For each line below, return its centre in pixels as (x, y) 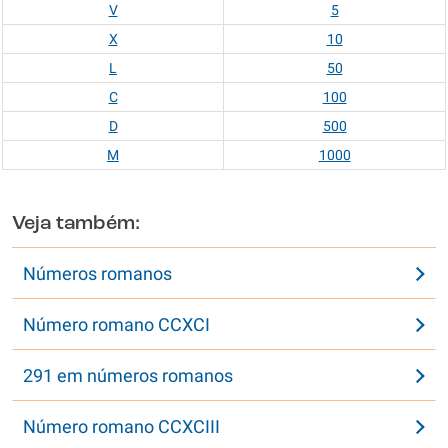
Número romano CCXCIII (121, 426)
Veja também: (76, 224)
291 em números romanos (128, 375)
